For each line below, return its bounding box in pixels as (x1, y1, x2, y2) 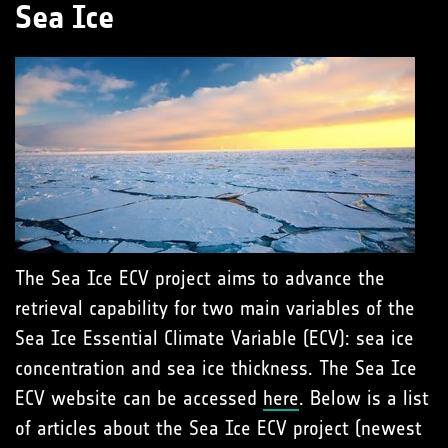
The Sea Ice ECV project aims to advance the (15, 265, 385, 290)
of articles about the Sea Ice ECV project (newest (15, 415, 422, 440)
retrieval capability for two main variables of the (15, 295, 415, 320)
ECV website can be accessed (15, 385, 263, 410)
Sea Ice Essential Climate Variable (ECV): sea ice (15, 325, 414, 350)
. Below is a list (299, 385, 429, 410)
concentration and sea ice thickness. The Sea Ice (15, 355, 417, 380)
